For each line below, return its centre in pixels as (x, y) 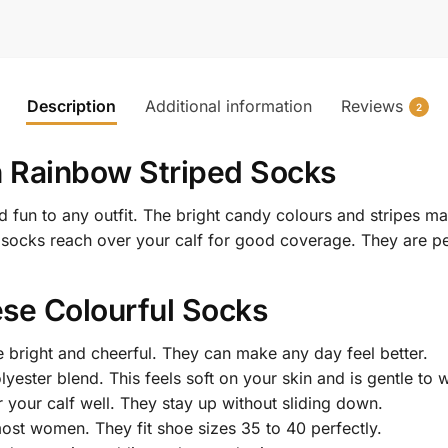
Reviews (372, 106)
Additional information (228, 106)
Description (71, 106)
